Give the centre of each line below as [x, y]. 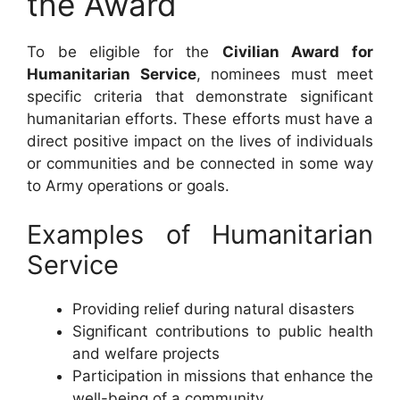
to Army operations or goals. [128, 185]
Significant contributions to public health [223, 331]
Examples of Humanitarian [200, 234]
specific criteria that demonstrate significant [200, 96]
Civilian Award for [298, 51]
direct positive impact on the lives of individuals [200, 141]
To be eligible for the [125, 51]
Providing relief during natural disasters [213, 309]
